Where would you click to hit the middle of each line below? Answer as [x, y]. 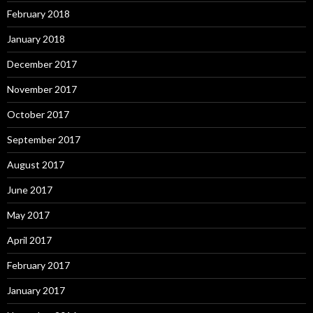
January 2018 [36, 39]
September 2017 [44, 140]
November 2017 [42, 89]
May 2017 [28, 215]
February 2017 [38, 265]
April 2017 [29, 240]
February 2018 [38, 14]
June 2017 [30, 190]
